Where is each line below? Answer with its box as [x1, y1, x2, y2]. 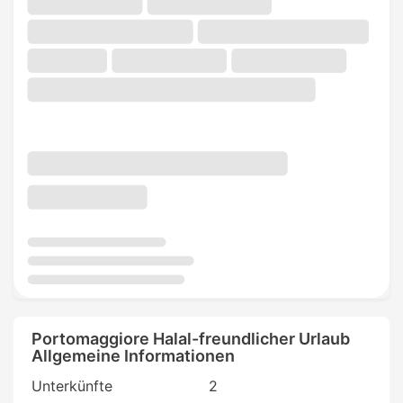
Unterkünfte [31, 376, 112, 395]
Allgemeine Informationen [31, 345, 235, 365]
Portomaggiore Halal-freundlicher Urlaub [31, 328, 350, 348]
